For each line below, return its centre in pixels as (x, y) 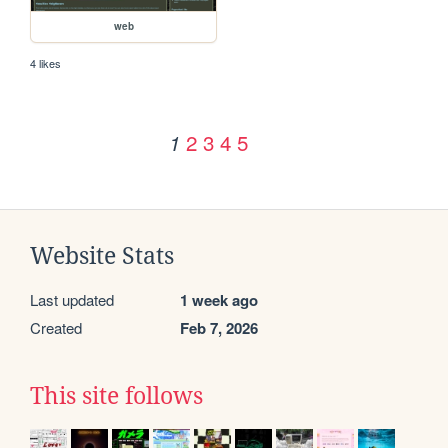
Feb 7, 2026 (219, 328)
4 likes (46, 63)
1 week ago (219, 300)
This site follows (116, 396)
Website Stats (102, 256)
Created (56, 328)
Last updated (72, 300)
